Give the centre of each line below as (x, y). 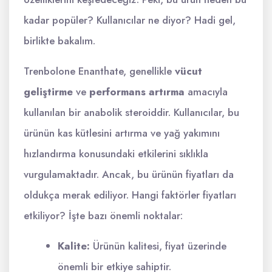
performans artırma (137, 92)
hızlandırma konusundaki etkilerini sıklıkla (116, 154)
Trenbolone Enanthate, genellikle (99, 71)
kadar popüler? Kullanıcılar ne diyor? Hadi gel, (130, 20)
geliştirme (48, 92)
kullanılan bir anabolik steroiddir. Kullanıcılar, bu (131, 112)
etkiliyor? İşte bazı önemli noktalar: (103, 216)
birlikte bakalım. (59, 41)
